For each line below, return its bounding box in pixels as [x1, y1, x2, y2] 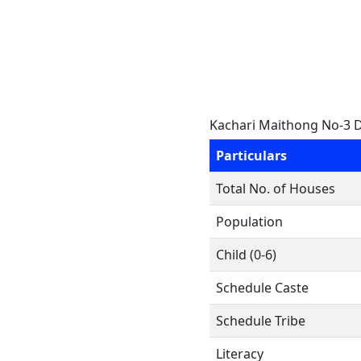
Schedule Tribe [216, 312, 305, 330]
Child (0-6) [216, 246, 276, 263]
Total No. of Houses [216, 180, 335, 197]
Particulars [216, 147, 287, 164]
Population [216, 213, 283, 230]
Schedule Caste [216, 279, 309, 297]
